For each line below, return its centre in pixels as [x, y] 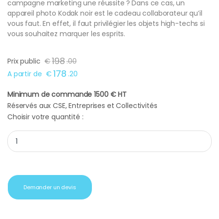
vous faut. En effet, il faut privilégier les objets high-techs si [106, 24]
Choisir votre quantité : [45, 117]
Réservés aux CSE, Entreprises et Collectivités [82, 106]
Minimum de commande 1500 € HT [67, 95]
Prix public [24, 61]
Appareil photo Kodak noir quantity [65, 135]
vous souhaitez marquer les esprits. [66, 34]
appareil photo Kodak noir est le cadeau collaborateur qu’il [105, 13]
